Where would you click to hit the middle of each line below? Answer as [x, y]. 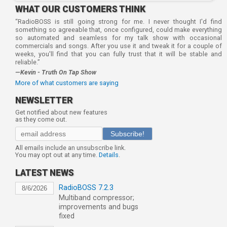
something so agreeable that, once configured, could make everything [119, 29]
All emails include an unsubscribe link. [70, 147]
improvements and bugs [99, 207]
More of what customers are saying [67, 83]
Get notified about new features [61, 112]
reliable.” [28, 62]
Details [109, 155]
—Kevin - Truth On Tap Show [56, 72]
